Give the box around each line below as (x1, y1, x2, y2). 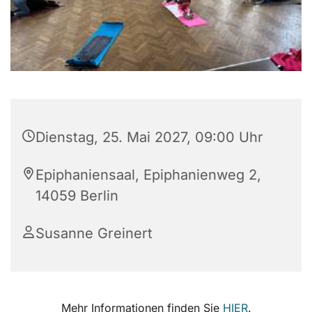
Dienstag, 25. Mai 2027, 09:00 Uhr (36, 129, 263, 146)
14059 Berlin (36, 187, 118, 205)
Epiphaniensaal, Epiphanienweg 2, (36, 166, 261, 184)
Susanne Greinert (36, 225, 153, 242)
